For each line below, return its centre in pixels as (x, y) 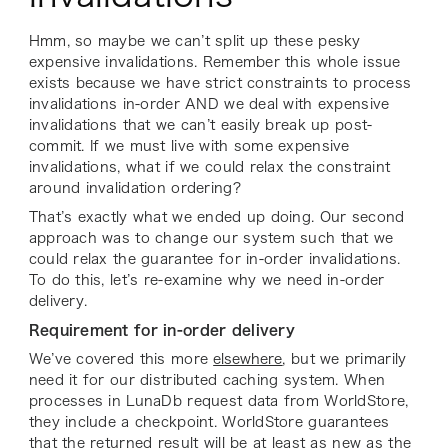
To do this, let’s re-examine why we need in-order (206, 280)
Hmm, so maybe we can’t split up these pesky (194, 41)
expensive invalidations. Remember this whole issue (214, 62)
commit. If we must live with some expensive (189, 146)
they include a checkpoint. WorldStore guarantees (209, 422)
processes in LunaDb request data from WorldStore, (218, 401)
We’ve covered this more (121, 359)
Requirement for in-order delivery (161, 330)
